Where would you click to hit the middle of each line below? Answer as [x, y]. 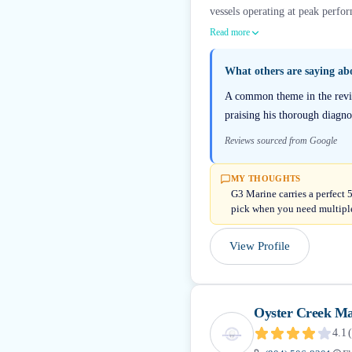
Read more [230, 32]
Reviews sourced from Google [281, 141]
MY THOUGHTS [266, 178]
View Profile [260, 246]
